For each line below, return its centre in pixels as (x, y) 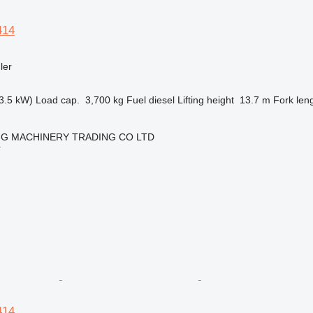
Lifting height (205, 100)
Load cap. (57, 100)
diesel (161, 100)
